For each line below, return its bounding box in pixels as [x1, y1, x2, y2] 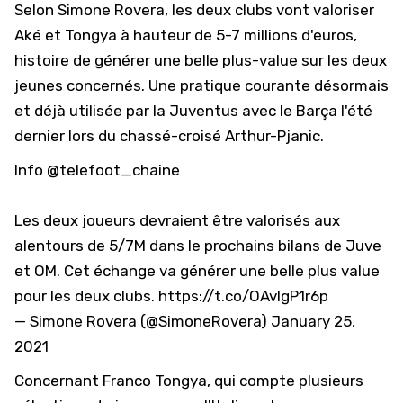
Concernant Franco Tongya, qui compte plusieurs [14, 372, 363, 390]
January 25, [271, 312, 355, 330]
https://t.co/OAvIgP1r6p [158, 287, 328, 305]
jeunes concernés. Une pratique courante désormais [14, 76, 389, 94]
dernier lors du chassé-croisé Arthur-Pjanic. [14, 127, 324, 145]
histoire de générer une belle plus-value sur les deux [14, 51, 387, 69]
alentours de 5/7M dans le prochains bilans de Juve [14, 237, 381, 255]
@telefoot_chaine [47, 161, 180, 179]
